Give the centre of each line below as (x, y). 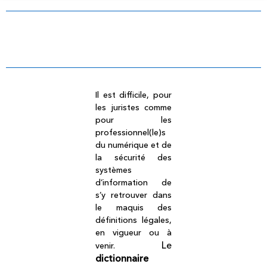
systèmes (114, 170)
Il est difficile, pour (133, 95)
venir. (128, 246)
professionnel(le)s (131, 133)
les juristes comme (133, 108)
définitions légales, (133, 220)
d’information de (133, 183)
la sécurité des (133, 158)
